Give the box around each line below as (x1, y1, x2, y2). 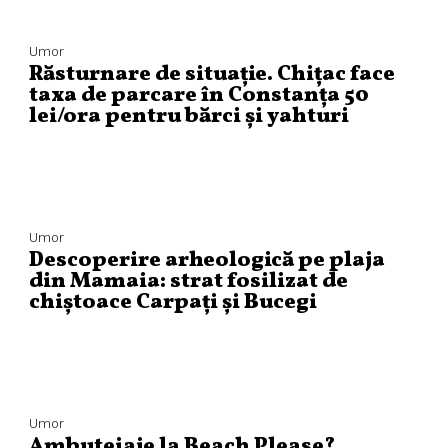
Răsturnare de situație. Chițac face (28, 59, 395, 89)
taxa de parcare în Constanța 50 (28, 80, 369, 110)
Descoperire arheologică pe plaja (28, 245, 385, 275)
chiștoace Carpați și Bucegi (28, 287, 317, 317)
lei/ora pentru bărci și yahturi (28, 101, 353, 131)
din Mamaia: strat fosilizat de (28, 266, 348, 296)
